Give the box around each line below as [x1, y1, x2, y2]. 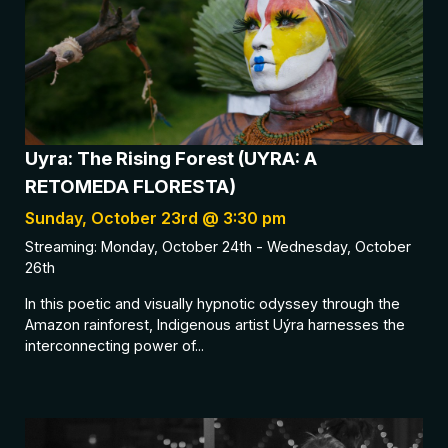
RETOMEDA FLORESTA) [25, 175, 236, 199]
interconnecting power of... [25, 336, 204, 354]
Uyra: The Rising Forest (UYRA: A [25, 147, 317, 171]
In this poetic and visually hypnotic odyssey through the [25, 294, 400, 312]
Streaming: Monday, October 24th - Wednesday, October [25, 238, 411, 256]
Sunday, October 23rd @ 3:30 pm [25, 208, 286, 229]
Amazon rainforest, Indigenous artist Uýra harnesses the [25, 315, 405, 333]
